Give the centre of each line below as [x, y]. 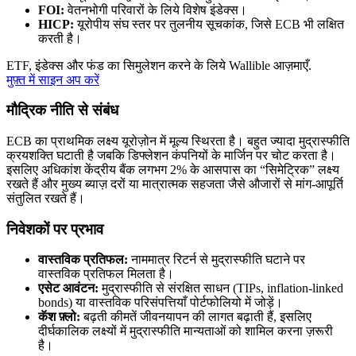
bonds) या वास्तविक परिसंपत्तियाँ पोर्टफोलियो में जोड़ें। [161, 303]
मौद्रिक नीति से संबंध [62, 110]
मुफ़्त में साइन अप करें [53, 79]
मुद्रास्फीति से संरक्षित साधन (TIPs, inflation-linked [221, 288]
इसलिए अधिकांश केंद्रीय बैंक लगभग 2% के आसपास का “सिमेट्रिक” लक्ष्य [173, 169]
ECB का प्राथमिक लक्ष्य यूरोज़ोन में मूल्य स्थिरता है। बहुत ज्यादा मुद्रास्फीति [178, 141]
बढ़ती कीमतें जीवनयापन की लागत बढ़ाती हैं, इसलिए [196, 317]
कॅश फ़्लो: [59, 317]
